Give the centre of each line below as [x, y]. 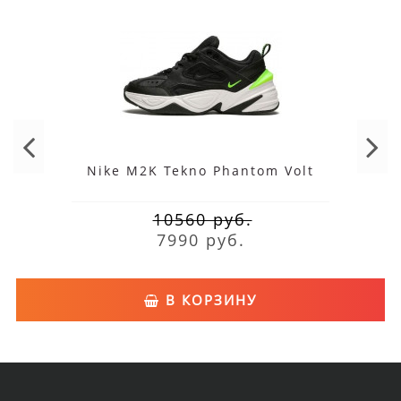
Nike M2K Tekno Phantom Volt [200, 171]
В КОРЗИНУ [209, 300]
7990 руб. [200, 240]
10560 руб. [202, 220]
